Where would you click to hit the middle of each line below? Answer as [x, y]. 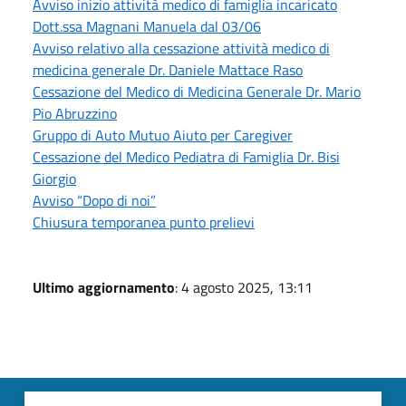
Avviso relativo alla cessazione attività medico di [181, 48]
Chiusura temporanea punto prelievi [144, 222]
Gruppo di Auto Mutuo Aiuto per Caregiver [163, 135]
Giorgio [54, 178]
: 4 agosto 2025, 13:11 [244, 287]
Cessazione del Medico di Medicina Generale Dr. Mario [197, 91]
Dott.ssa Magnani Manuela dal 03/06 [147, 26]
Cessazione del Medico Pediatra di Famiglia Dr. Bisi [186, 156]
